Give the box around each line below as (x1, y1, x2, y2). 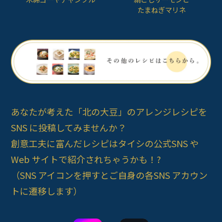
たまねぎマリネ (137, 4, 186, 15)
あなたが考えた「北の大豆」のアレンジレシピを (11, 105, 208, 118)
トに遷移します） (11, 184, 83, 197)
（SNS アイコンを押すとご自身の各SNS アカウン (11, 168, 208, 181)
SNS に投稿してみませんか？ (11, 120, 127, 134)
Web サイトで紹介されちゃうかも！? (11, 152, 162, 166)
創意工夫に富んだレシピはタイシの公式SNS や (11, 136, 199, 150)
